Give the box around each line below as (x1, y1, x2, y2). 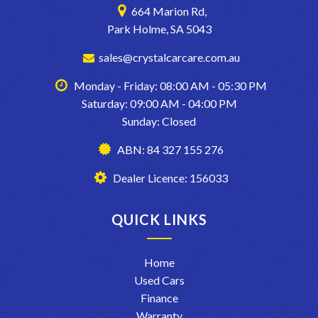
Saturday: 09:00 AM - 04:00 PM (81, 97, 237, 111)
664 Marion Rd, (131, 4, 207, 18)
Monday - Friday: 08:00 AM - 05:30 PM (73, 79, 267, 93)
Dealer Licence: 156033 (110, 171, 228, 185)
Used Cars (133, 273, 185, 287)
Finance (140, 291, 178, 305)
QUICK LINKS (111, 211, 207, 229)
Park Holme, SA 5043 (106, 22, 212, 36)
